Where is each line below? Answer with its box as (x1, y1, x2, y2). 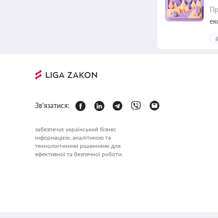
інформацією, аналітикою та (35, 134, 111, 141)
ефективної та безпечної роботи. (35, 150, 123, 158)
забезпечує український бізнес (35, 126, 116, 133)
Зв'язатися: (35, 101, 70, 109)
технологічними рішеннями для (35, 142, 121, 149)
